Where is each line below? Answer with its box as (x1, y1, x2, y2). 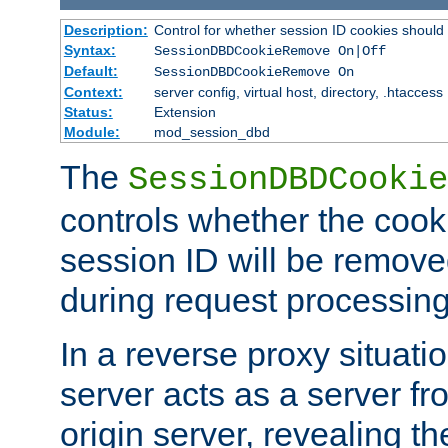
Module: (63, 123, 120, 140)
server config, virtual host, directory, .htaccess (153, 83, 443, 100)
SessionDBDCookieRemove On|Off (153, 42, 386, 59)
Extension (153, 103, 216, 120)
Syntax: (63, 41, 116, 58)
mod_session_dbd (153, 123, 270, 140)
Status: (63, 103, 113, 120)
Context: (63, 83, 123, 100)
